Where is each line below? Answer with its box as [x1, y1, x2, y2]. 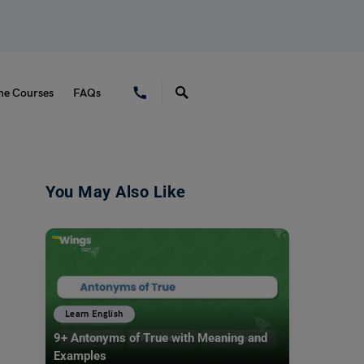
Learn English [65, 308, 123, 319]
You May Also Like [45, 182, 186, 201]
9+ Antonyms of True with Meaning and [54, 331, 267, 346]
